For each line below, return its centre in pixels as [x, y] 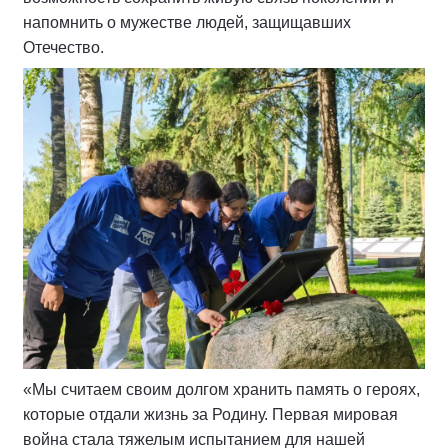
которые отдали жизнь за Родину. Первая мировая [210, 414]
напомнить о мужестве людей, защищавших [187, 22]
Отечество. [63, 47]
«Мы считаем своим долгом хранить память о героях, [221, 389]
